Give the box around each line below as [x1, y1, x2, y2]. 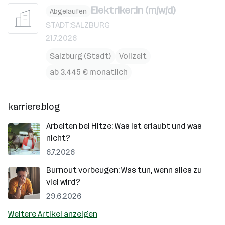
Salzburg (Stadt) [50, 51, 111, 61]
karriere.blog [8, 101, 60, 113]
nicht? [46, 133, 70, 143]
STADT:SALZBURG [46, 20, 110, 30]
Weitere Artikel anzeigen [8, 209, 97, 219]
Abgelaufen [50, 7, 87, 16]
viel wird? [46, 177, 80, 187]
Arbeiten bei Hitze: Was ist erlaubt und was [46, 121, 202, 131]
